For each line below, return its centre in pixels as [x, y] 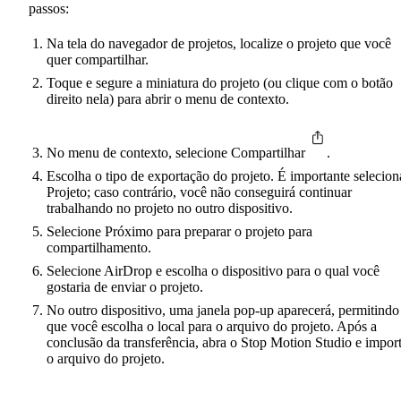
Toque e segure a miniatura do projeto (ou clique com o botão [220, 83]
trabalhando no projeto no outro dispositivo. [170, 209]
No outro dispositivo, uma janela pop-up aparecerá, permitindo [223, 311]
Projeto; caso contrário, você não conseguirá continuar [199, 192]
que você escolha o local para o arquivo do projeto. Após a [212, 327]
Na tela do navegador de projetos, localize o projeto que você [219, 44]
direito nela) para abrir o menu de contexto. [168, 99]
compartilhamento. [99, 248]
